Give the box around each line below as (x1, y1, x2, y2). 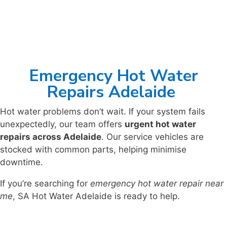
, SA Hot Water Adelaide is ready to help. (13, 191, 180, 202)
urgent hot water (125, 119, 196, 130)
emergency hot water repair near (90, 178, 223, 189)
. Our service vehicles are (101, 132, 204, 142)
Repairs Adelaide (47, 81, 180, 103)
